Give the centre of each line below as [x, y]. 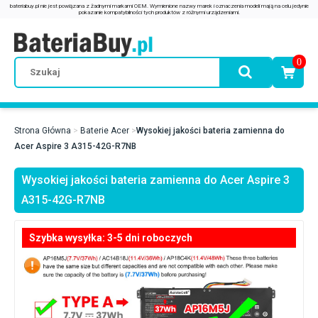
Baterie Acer [105, 131]
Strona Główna [43, 131]
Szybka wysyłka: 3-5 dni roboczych [111, 238]
